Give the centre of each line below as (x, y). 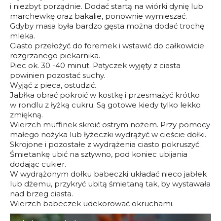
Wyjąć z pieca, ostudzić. (53, 85)
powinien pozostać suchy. (57, 75)
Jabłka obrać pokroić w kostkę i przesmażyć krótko (105, 95)
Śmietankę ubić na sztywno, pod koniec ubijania (99, 154)
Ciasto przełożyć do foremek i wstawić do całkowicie (107, 45)
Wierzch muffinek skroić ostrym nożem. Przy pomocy (110, 124)
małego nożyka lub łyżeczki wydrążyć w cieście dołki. (108, 134)
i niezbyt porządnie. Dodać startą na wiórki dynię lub (107, 6)
